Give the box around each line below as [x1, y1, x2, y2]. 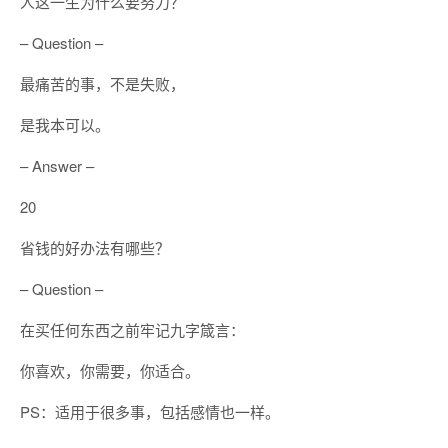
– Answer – [20, 155, 94, 176]
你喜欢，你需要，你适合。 [20, 360, 200, 381]
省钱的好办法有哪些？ [20, 237, 170, 258]
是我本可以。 [20, 114, 110, 135]
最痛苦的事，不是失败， [20, 73, 185, 94]
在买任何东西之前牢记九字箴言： [20, 319, 245, 340]
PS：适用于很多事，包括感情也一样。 [20, 401, 280, 422]
